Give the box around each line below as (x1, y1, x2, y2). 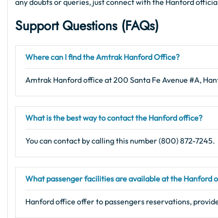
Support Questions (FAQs (15, 16, 155, 36)
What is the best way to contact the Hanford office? (25, 113, 202, 123)
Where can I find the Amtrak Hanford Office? (25, 52, 180, 62)
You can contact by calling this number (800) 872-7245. (25, 136, 215, 146)
